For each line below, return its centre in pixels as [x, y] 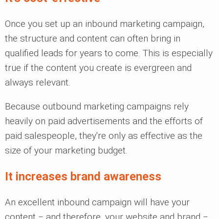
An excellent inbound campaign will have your [97, 202]
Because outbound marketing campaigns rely [97, 106]
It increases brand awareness [83, 176]
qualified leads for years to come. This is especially [109, 53]
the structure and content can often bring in [93, 38]
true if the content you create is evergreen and [98, 67]
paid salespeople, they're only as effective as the [104, 135]
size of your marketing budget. [66, 150]
